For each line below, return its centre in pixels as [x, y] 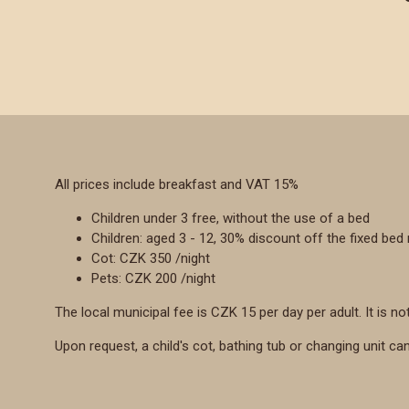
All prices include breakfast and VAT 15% [177, 184]
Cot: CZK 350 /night [151, 258]
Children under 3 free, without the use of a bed [231, 218]
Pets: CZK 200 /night [153, 278]
